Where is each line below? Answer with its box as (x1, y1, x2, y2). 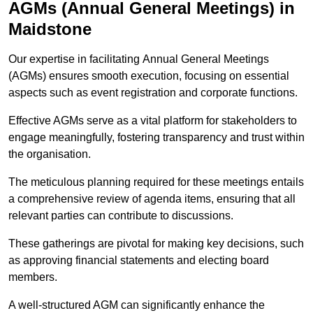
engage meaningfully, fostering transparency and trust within (8, 131, 305, 144)
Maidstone (8, 20, 92, 39)
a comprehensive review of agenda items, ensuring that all (8, 193, 296, 205)
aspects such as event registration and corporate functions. (8, 87, 298, 99)
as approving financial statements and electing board (8, 254, 269, 267)
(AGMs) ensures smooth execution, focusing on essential (8, 70, 289, 82)
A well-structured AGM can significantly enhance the (8, 299, 265, 312)
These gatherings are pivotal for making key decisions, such (8, 238, 304, 250)
